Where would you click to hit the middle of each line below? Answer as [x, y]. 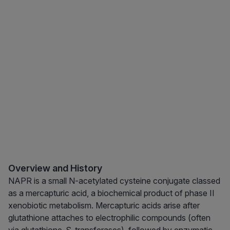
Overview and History [55, 168]
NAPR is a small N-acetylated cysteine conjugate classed [114, 181]
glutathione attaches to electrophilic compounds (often [109, 218]
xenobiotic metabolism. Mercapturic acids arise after [104, 206]
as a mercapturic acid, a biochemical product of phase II [111, 193]
